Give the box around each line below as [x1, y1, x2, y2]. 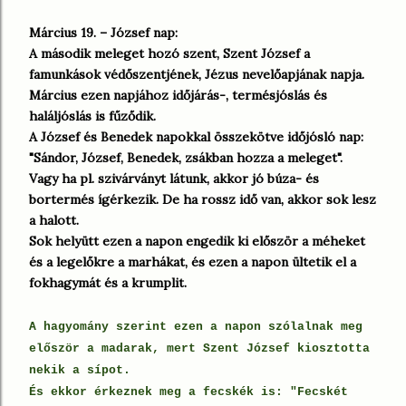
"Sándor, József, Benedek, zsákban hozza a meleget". [29, 150, 343, 166]
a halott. [29, 212, 79, 228]
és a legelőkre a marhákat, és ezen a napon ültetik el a [29, 254, 356, 270]
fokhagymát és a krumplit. [29, 275, 187, 291]
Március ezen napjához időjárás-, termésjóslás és [29, 87, 327, 103]
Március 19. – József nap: [29, 24, 178, 41]
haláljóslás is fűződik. [29, 108, 156, 124]
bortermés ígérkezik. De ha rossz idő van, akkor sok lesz [29, 191, 376, 208]
